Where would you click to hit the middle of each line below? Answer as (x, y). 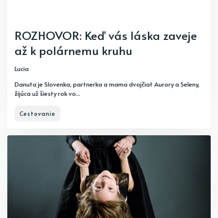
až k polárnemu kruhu (73, 50)
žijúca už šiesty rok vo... (47, 93)
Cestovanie (37, 113)
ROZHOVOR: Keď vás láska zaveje (106, 35)
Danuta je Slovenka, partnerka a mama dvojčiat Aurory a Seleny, (107, 84)
